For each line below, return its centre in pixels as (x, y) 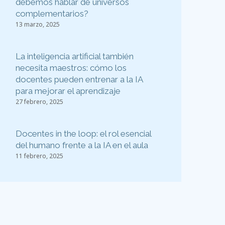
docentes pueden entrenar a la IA (79, 80)
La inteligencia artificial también (75, 57)
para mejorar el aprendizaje (68, 91)
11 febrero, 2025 (39, 156)
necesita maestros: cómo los (71, 68)
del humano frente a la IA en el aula (82, 145)
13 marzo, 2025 (38, 25)
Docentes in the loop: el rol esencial (83, 134)
